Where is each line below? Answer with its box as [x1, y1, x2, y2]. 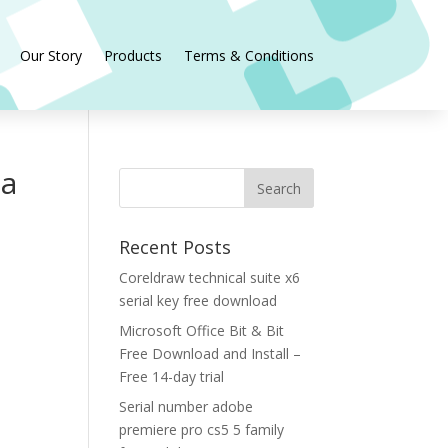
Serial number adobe [119, 397, 254, 417]
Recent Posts [119, 235, 232, 260]
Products [103, 46, 162, 66]
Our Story [19, 46, 82, 66]
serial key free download [119, 291, 278, 311]
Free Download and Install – [119, 344, 302, 364]
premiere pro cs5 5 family [119, 420, 285, 440]
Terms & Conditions [183, 46, 314, 66]
